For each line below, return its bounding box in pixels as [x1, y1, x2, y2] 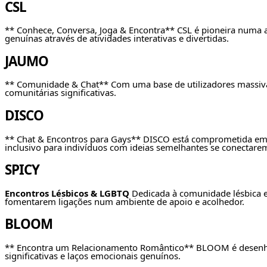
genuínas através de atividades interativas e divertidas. [5, 32, 229, 45]
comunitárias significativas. [5, 86, 116, 99]
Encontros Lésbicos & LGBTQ [5, 187, 129, 199]
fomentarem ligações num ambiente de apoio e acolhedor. [5, 195, 244, 207]
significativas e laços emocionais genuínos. [5, 249, 181, 262]
